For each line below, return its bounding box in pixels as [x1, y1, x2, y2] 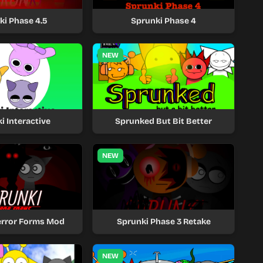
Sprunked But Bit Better [115, 116, 213, 126]
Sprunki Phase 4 [131, 16, 197, 26]
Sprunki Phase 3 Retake [116, 217, 211, 227]
